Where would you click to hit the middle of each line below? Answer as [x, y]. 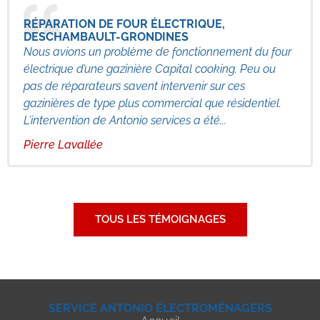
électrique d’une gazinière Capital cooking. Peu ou [150, 69]
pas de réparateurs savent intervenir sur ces [134, 86]
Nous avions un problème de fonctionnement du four [157, 51]
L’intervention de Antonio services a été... [125, 120]
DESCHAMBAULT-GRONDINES [106, 36]
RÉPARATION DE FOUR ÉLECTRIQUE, [124, 24]
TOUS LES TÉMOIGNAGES [160, 219]
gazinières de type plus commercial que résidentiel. [152, 103]
